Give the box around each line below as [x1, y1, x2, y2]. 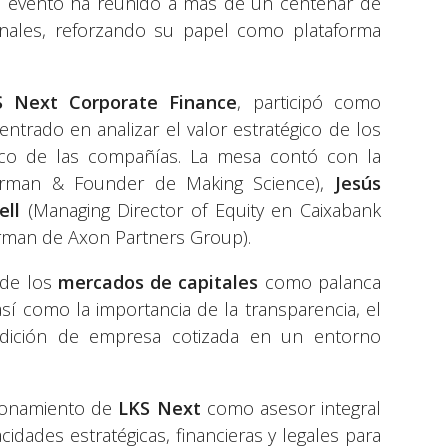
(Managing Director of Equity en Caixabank [19, 198, 381, 223]
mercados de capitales [57, 270, 259, 295]
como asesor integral [200, 396, 381, 421]
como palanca [258, 270, 381, 295]
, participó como [237, 90, 381, 115]
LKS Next [118, 396, 201, 421]
